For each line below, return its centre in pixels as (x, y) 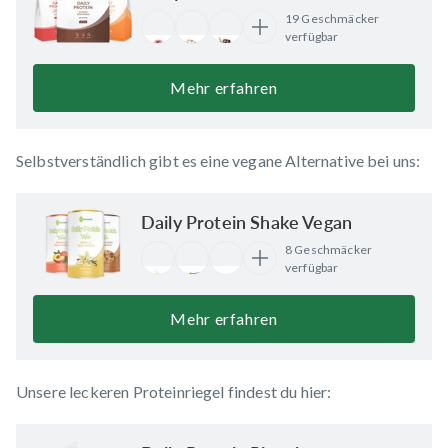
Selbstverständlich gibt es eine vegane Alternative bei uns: (218, 160)
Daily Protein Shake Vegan (246, 221)
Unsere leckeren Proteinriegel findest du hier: (174, 391)
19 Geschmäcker (332, 18)
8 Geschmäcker (329, 249)
